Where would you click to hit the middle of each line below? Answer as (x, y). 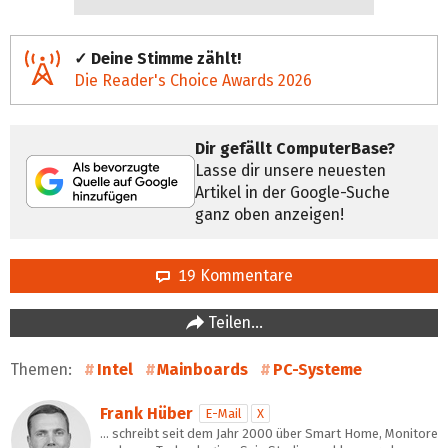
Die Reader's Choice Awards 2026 (193, 80)
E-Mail (223, 413)
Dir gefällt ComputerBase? (295, 148)
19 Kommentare (231, 275)
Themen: (43, 369)
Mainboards (203, 369)
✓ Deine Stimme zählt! (157, 58)
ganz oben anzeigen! (269, 214)
